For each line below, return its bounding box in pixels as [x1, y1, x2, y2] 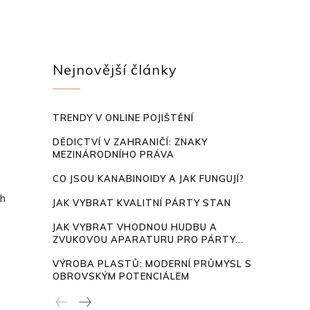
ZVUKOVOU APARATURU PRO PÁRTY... [53, 234, 244, 245]
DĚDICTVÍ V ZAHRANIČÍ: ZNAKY [53, 136, 208, 147]
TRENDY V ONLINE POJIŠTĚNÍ [53, 112, 194, 123]
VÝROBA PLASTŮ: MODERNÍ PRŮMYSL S [53, 258, 252, 269]
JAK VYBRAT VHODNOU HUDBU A [53, 221, 217, 232]
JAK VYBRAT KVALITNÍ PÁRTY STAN [53, 197, 231, 208]
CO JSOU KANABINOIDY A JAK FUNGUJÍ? [53, 173, 244, 184]
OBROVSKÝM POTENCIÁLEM [53, 271, 190, 282]
